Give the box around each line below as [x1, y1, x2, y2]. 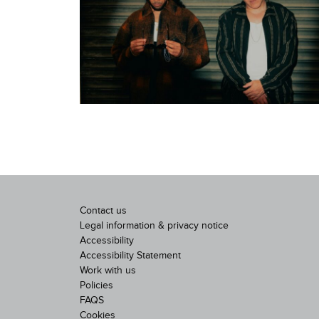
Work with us [80, 266, 136, 276]
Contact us [80, 206, 127, 216]
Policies [80, 281, 113, 291]
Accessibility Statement [80, 251, 181, 261]
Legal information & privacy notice [80, 221, 229, 231]
